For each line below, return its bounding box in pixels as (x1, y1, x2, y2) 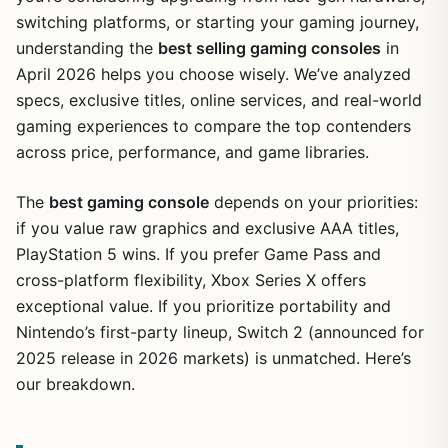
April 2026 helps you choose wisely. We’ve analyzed (16, 63, 411, 84)
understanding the (16, 37, 158, 58)
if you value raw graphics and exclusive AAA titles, (16, 217, 399, 238)
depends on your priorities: (209, 191, 418, 212)
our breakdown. (16, 373, 135, 394)
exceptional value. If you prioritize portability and (16, 295, 391, 316)
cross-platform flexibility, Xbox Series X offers (16, 269, 366, 290)
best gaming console (49, 191, 209, 212)
